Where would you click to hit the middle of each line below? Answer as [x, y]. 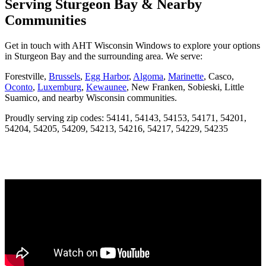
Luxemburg [59, 87]
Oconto [19, 87]
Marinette [186, 77]
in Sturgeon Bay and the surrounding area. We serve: [104, 56]
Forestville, [27, 77]
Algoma [148, 77]
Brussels [64, 77]
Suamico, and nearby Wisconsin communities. [91, 98]
